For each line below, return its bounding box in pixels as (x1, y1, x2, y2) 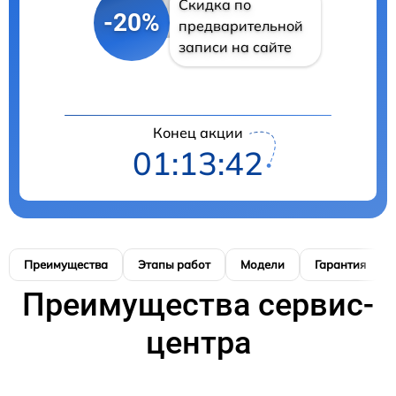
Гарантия (315, 256, 366, 271)
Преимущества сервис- (22, 286, 374, 324)
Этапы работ (138, 256, 210, 271)
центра (145, 324, 251, 362)
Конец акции (153, 123, 243, 141)
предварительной (178, 16, 303, 34)
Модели (240, 256, 285, 271)
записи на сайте (178, 37, 292, 56)
